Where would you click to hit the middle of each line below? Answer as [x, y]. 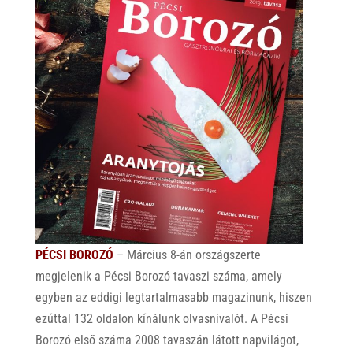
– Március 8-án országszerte [187, 255]
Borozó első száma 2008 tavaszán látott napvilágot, [167, 340]
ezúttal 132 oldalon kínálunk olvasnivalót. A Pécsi [162, 319]
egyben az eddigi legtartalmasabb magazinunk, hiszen [173, 297]
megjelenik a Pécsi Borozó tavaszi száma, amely [158, 276]
